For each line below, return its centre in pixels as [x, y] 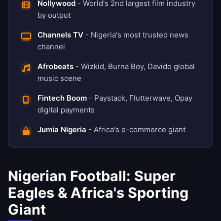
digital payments [66, 110]
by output [54, 15]
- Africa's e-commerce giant [136, 130]
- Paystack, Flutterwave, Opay [140, 98]
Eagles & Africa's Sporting [98, 193]
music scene [59, 78]
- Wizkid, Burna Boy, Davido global [134, 67]
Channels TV [60, 35]
